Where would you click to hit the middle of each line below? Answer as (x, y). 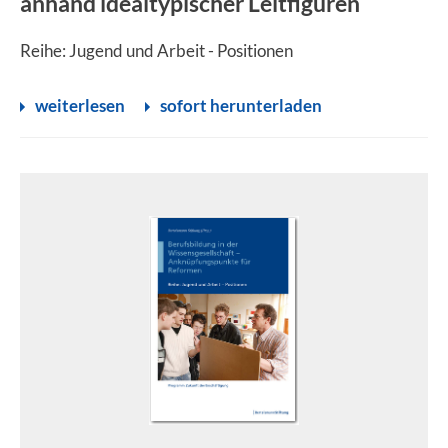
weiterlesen (80, 105)
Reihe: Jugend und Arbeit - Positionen (156, 50)
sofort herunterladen (241, 105)
